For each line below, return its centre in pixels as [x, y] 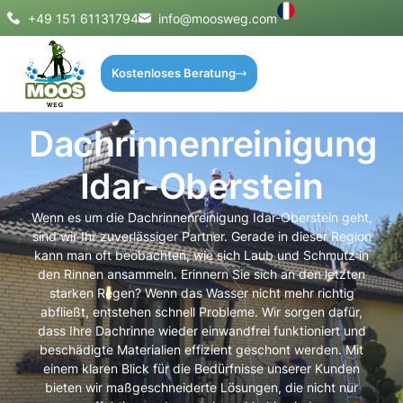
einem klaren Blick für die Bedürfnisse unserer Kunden [201, 369]
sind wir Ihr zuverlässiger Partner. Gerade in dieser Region [201, 237]
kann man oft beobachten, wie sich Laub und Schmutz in [201, 255]
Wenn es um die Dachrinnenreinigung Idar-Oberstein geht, [201, 218]
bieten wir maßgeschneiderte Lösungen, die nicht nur [201, 388]
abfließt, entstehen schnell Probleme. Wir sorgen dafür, [201, 312]
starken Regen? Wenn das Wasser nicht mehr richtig [201, 293]
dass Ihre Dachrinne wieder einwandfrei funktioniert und [201, 331]
